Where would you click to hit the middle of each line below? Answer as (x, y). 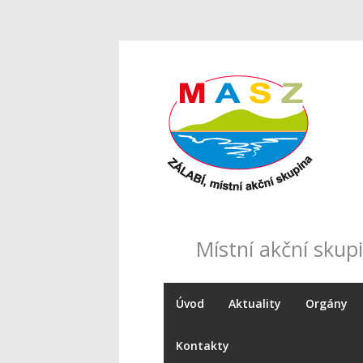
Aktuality (255, 303)
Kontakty (203, 346)
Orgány (327, 303)
